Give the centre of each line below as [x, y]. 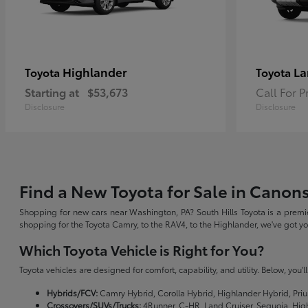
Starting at [52, 92]
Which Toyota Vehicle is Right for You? [142, 250]
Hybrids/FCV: [73, 293]
